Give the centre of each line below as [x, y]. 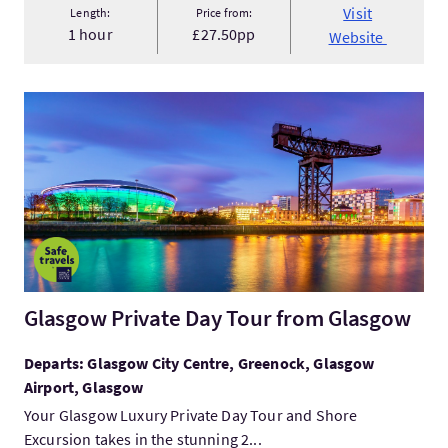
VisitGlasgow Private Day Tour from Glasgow [173, 103]
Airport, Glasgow [84, 387]
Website [357, 37]
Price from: [224, 12]
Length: [90, 12]
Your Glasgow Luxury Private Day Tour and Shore [191, 415]
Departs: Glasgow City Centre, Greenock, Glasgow [199, 363]
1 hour [90, 34]
